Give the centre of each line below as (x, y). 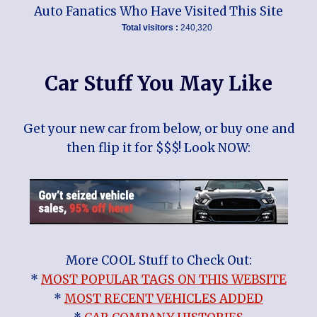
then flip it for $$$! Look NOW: (158, 148)
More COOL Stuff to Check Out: (158, 260)
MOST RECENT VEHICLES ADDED (164, 298)
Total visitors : (151, 27)
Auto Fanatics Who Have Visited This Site (158, 11)
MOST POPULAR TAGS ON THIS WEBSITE (164, 279)
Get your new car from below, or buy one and (158, 128)
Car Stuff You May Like (158, 83)
